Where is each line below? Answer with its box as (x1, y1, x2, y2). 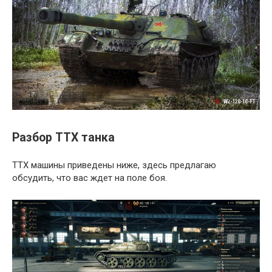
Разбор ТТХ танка (12, 131, 115, 145)
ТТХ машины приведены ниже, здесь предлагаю (12, 160, 216, 171)
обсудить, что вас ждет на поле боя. (12, 172, 167, 184)
